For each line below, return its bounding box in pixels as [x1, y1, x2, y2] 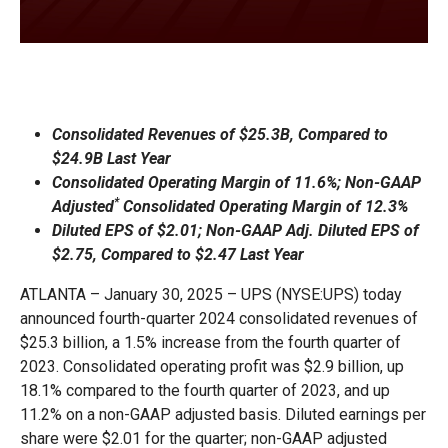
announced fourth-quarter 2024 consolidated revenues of [20, 308, 418, 328]
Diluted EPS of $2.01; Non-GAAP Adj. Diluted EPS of [52, 220, 419, 240]
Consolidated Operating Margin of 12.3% [119, 196, 408, 216]
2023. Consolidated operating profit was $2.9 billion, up [20, 356, 404, 376]
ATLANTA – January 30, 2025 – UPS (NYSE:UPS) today [20, 284, 402, 304]
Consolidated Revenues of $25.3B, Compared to [52, 124, 388, 144]
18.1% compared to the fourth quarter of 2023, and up [20, 380, 390, 400]
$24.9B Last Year [52, 148, 171, 168]
